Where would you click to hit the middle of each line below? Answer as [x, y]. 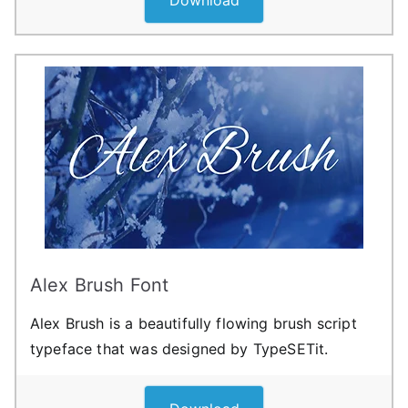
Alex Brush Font [100, 285]
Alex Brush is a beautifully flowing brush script [194, 323]
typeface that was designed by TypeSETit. [179, 348]
